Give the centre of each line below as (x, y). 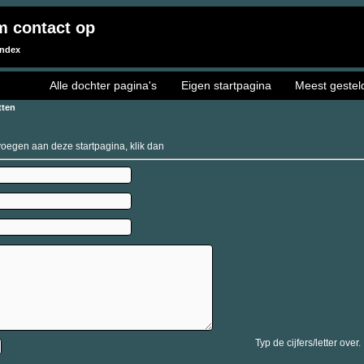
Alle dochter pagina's (103, 85)
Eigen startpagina (226, 85)
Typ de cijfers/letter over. (308, 343)
